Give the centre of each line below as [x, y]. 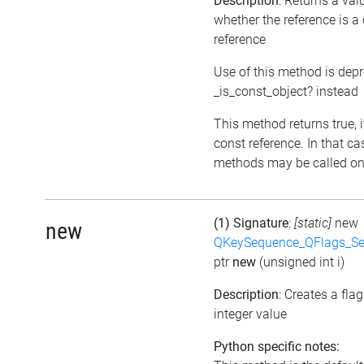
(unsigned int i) [302, 262]
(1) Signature [251, 223]
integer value [250, 314]
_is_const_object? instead [286, 92]
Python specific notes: [277, 347]
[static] [314, 223]
